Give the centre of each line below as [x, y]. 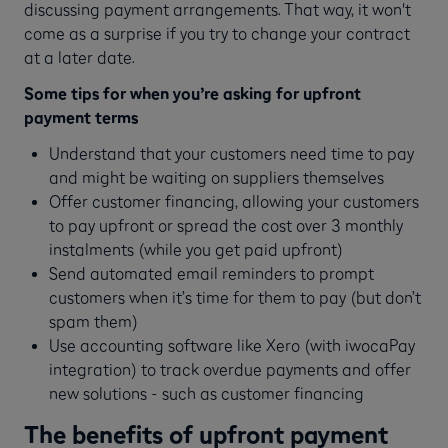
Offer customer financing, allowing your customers [233, 201]
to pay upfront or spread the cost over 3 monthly [225, 225]
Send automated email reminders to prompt [211, 273]
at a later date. [79, 56]
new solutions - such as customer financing [206, 393]
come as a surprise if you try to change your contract [217, 32]
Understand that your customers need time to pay [231, 153]
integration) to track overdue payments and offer [229, 369]
